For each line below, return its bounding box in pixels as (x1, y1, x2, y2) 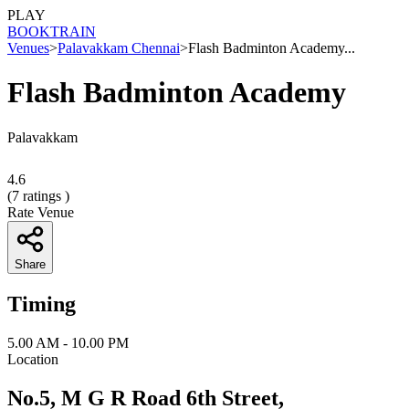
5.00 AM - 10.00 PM (7, 334, 129, 351)
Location (7, 351, 58, 367)
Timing (7, 291, 76, 316)
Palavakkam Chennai (58, 40, 180, 56)
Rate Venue (7, 204, 74, 220)
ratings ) (19, 187, 69, 204)
